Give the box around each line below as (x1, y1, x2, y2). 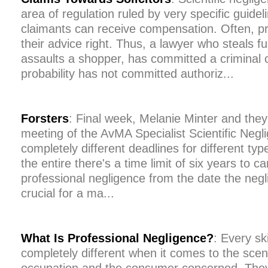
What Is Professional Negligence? (21, 232, 214, 245)
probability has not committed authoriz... (21, 67, 234, 80)
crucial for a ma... (21, 187, 114, 200)
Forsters (21, 112, 69, 125)
